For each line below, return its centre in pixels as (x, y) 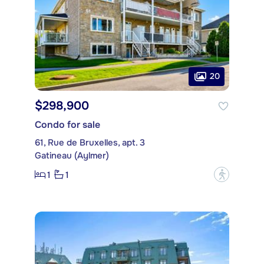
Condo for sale (67, 125)
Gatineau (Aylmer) (72, 156)
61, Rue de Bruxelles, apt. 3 (90, 143)
